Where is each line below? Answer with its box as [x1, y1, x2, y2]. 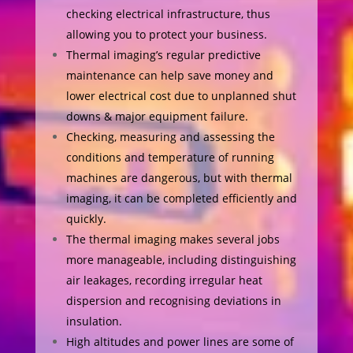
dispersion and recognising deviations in [65, 293, 281, 308]
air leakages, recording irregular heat [65, 273, 262, 288]
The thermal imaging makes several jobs [65, 232, 280, 247]
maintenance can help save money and [65, 68, 273, 83]
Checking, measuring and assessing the [65, 129, 275, 144]
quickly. [65, 211, 106, 226]
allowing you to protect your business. [65, 27, 267, 42]
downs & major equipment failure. [65, 109, 248, 124]
